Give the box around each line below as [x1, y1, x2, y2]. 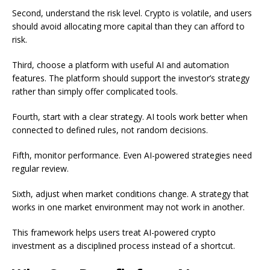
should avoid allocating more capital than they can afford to [12, 20, 245, 33]
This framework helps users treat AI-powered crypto [12, 227, 216, 239]
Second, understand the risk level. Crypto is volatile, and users [12, 7, 252, 19]
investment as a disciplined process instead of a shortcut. [12, 240, 235, 252]
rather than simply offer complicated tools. [12, 86, 178, 98]
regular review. [12, 163, 69, 175]
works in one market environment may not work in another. [12, 201, 245, 213]
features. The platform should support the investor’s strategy [12, 72, 250, 84]
